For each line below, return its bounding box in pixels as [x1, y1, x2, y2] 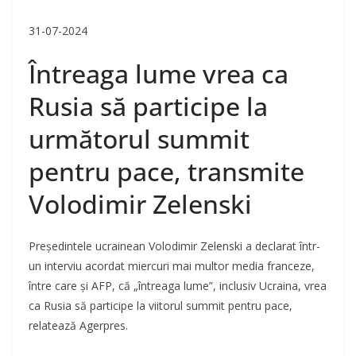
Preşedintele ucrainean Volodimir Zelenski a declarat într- [29, 238, 320, 254]
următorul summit [29, 122, 250, 157]
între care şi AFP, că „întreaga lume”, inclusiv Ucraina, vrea [29, 278, 327, 294]
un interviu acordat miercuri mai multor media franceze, [29, 258, 315, 274]
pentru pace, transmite [29, 154, 304, 189]
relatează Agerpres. [29, 318, 128, 334]
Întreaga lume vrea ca [29, 56, 288, 91]
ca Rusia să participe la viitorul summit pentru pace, [29, 298, 292, 314]
